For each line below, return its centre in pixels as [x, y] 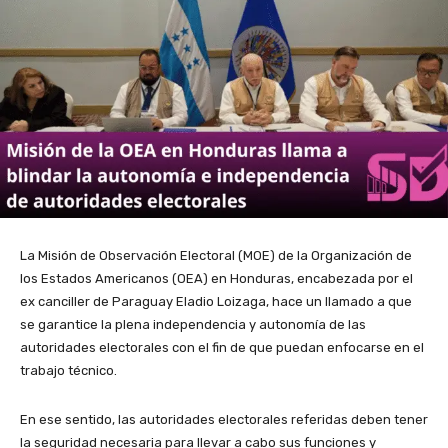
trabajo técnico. [68, 370]
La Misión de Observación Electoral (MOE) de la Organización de [216, 255]
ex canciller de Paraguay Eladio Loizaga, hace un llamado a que [216, 301]
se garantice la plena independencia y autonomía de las [193, 324]
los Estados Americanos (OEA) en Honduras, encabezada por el [216, 278]
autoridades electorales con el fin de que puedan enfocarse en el [222, 347]
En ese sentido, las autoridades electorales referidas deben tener [224, 419]
